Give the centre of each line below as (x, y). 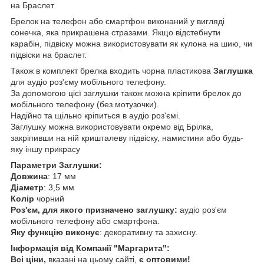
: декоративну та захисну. (148, 232)
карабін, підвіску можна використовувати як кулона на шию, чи (131, 44)
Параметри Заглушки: (56, 165)
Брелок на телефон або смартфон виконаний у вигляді (118, 22)
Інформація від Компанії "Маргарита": (90, 248)
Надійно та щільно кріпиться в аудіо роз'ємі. (95, 116)
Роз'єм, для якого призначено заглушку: (94, 210)
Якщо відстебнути (186, 33)
